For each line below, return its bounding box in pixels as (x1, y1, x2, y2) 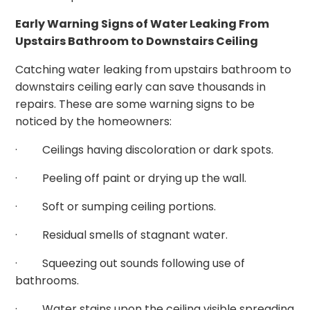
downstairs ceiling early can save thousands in (15, 79, 266, 95)
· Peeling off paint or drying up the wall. (15, 170, 247, 187)
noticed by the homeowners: (15, 113, 172, 130)
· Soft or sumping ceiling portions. (15, 199, 217, 215)
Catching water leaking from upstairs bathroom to (15, 62, 292, 78)
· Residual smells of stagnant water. (15, 227, 228, 244)
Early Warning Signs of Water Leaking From (15, 16, 270, 33)
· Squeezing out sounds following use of (15, 255, 246, 272)
